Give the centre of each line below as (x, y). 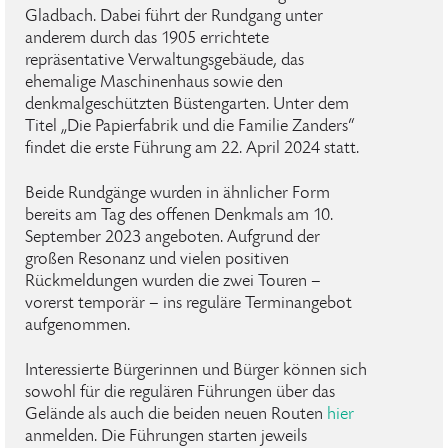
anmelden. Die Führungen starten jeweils (166, 437)
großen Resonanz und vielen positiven (157, 260)
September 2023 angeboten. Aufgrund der (172, 238)
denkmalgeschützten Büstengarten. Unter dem (187, 105)
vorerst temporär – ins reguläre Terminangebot (188, 304)
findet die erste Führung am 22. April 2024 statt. (192, 149)
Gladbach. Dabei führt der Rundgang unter (174, 17)
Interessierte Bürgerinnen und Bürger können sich (196, 371)
